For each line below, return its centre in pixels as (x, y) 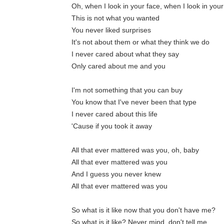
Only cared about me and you (119, 66)
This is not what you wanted (116, 18)
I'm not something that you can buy (127, 90)
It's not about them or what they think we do (141, 42)
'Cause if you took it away (112, 126)
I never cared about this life (115, 114)
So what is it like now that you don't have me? (144, 210)
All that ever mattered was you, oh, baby (135, 150)
